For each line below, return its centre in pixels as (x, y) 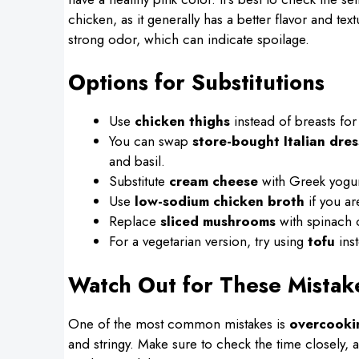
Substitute (139, 181)
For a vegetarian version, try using (208, 241)
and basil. (137, 161)
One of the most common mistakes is (178, 323)
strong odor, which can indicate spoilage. (188, 39)
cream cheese (213, 181)
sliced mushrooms (218, 221)
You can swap (150, 141)
